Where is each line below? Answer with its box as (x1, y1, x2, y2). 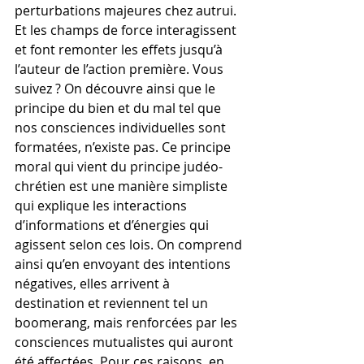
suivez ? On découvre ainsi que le (15, 80, 219, 97)
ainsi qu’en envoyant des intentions (15, 255, 234, 273)
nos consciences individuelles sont (15, 119, 229, 136)
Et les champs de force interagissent (15, 21, 240, 39)
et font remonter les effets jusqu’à (15, 41, 226, 58)
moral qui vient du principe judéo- (15, 158, 223, 175)
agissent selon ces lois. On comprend (15, 236, 245, 253)
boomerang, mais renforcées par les (15, 314, 240, 331)
